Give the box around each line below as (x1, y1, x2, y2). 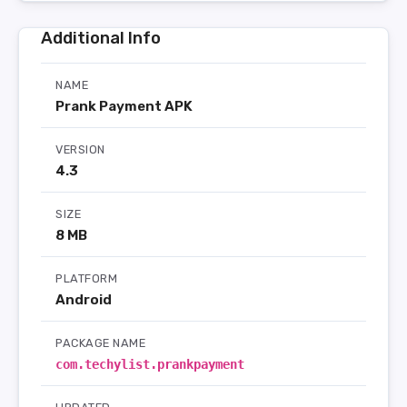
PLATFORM (55, 272, 118, 285)
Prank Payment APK (55, 98, 193, 114)
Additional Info (41, 28, 161, 48)
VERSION (55, 143, 105, 156)
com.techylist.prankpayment (55, 357, 244, 372)
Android (55, 292, 112, 308)
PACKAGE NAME (55, 336, 146, 350)
